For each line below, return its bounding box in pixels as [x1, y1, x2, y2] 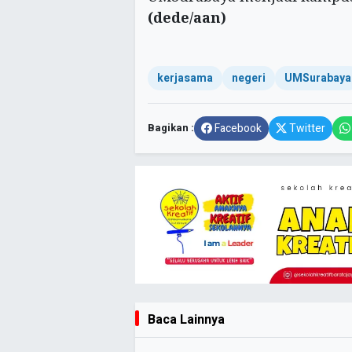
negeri [232, 70, 266, 87]
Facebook [214, 120, 262, 137]
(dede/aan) [148, 8, 226, 27]
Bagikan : [148, 120, 194, 137]
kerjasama [157, 70, 213, 87]
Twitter [289, 120, 325, 137]
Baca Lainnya [148, 310, 225, 330]
